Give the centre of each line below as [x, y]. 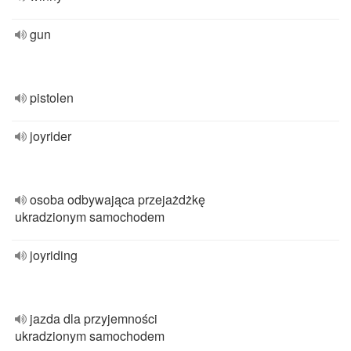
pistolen [52, 98]
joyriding [54, 255]
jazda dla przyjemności [94, 318]
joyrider [51, 136]
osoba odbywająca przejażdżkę [118, 199]
